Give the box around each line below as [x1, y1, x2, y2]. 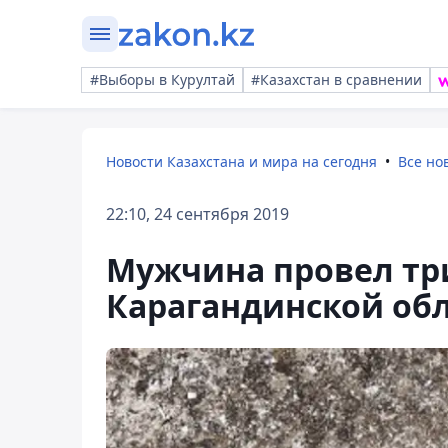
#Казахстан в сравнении [251, 70, 422, 89]
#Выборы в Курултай [90, 70, 235, 89]
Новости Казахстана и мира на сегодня [106, 152, 377, 171]
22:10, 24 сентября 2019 [106, 203, 289, 225]
